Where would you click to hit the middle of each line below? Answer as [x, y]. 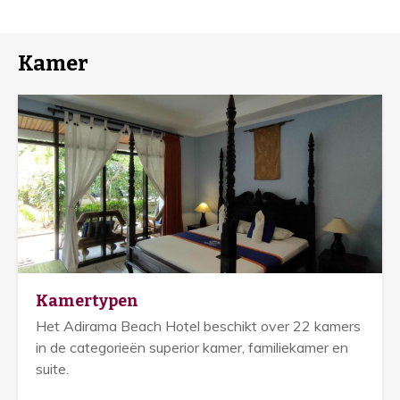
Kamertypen [87, 301]
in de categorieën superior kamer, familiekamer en [192, 347]
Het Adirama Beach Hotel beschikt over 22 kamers [198, 326]
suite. [52, 369]
